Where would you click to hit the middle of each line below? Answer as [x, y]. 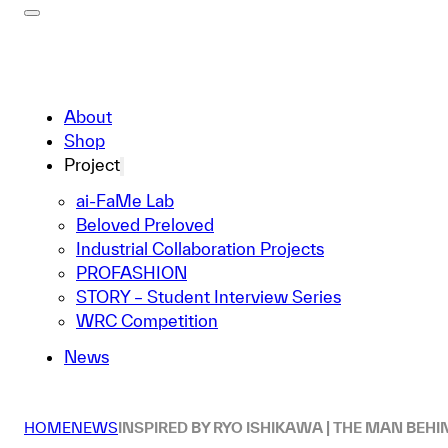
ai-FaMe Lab [125, 184]
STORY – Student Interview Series [208, 280]
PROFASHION [131, 256]
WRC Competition [147, 304]
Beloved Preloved [145, 208]
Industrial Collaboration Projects [200, 232]
